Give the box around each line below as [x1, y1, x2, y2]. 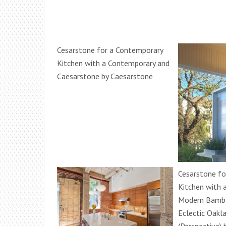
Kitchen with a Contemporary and [57, 58, 169, 69]
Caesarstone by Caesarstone [57, 71, 153, 82]
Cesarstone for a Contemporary [57, 45, 163, 55]
